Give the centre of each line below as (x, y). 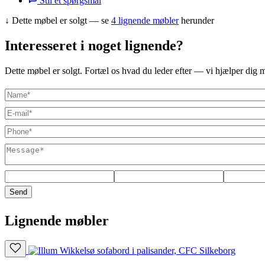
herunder (196, 20)
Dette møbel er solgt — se (62, 20)
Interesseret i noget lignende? (94, 45)
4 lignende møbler (145, 20)
